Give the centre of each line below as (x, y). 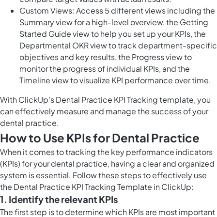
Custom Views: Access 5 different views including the (117, 11)
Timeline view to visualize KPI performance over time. (115, 80)
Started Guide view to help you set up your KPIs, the (113, 34)
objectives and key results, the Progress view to (106, 57)
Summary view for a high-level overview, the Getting (114, 22)
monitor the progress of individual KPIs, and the (105, 69)
